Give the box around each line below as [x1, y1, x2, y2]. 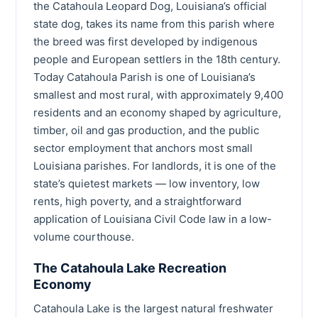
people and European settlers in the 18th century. [33, 52, 280, 66]
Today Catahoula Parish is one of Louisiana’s [33, 70, 256, 84]
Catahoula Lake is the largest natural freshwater [33, 301, 273, 315]
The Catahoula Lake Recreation [33, 260, 226, 275]
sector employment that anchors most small [33, 141, 253, 155]
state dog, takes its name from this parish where [33, 16, 275, 31]
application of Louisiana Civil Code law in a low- [33, 212, 272, 226]
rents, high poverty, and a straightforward [33, 194, 241, 208]
